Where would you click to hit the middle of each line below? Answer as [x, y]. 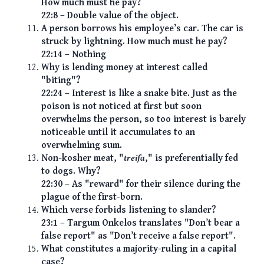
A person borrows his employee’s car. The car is [142, 29]
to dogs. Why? [71, 171]
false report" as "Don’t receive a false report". [138, 236]
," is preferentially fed [192, 159]
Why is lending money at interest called [124, 68]
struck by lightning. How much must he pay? [134, 42]
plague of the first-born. [92, 197]
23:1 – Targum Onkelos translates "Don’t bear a [141, 223]
